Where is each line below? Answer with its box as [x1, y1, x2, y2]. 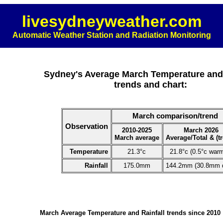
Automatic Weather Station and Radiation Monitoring [12, 31, 211, 39]
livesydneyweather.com [21, 12, 202, 30]
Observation [65, 122, 108, 130]
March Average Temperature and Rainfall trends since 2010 [39, 209, 221, 217]
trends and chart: [114, 80, 187, 90]
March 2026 [183, 126, 219, 134]
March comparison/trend [132, 112, 218, 120]
